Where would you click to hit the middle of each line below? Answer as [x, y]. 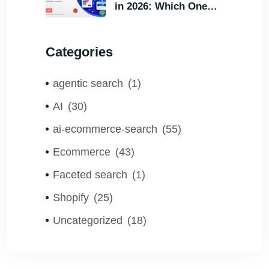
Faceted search [90, 174]
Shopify [71, 197]
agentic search [88, 83]
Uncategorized [88, 220]
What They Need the [162, 36]
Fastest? [135, 51]
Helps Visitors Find [160, 21]
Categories [79, 52]
